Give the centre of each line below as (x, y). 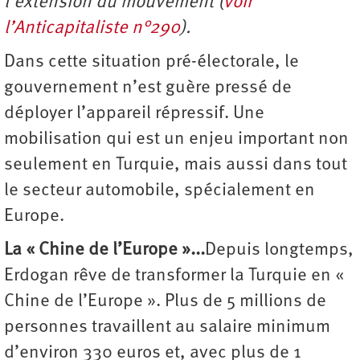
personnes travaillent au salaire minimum (167, 328)
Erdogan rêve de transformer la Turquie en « (176, 276)
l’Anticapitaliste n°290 (92, 29)
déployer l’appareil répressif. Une (134, 114)
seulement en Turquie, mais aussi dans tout (176, 166)
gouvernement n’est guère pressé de (148, 88)
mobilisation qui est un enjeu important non (176, 140)
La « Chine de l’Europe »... (104, 251)
